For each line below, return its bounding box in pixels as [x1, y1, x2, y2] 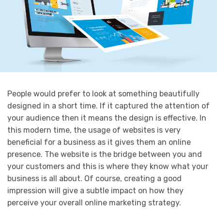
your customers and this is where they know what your [7, 161, 208, 171]
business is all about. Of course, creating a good [7, 173, 182, 183]
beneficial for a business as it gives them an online [7, 137, 191, 147]
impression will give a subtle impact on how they [7, 186, 184, 195]
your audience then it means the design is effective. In [7, 113, 206, 123]
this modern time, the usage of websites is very [7, 125, 181, 135]
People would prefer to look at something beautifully [7, 89, 200, 98]
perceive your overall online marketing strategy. [7, 198, 181, 207]
